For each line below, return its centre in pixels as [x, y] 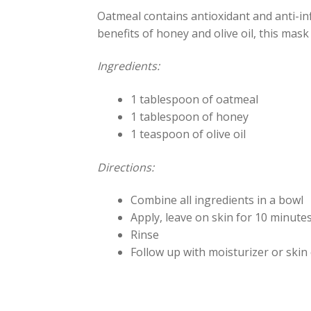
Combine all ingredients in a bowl [217, 200]
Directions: [127, 167]
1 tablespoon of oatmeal [195, 100]
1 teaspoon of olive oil [188, 134]
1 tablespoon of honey [190, 117]
